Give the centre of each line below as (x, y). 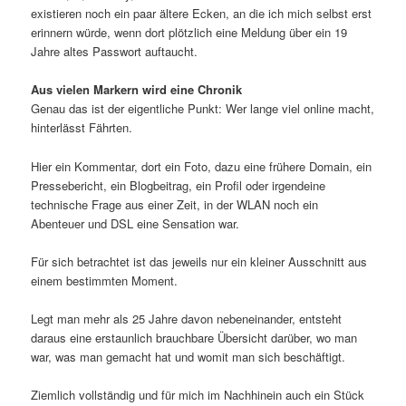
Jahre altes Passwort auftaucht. (115, 52)
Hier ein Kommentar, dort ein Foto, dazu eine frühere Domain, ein (202, 166)
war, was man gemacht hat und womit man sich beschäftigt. (188, 356)
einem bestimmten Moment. (105, 280)
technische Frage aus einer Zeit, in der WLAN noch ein (175, 204)
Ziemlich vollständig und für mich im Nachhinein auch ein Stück (198, 394)
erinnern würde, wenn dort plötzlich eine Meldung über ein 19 (189, 33)
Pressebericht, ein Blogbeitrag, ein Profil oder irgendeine (179, 185)
